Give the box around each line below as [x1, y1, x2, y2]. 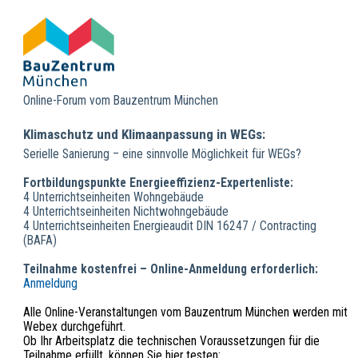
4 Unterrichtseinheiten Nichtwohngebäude [22, 204, 229, 219]
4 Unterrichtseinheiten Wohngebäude [22, 189, 204, 205]
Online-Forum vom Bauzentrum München [22, 93, 218, 109]
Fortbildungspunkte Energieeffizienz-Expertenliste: [22, 175, 293, 190]
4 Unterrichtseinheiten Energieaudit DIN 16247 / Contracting [22, 218, 316, 233]
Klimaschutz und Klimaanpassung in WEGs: [22, 126, 265, 143]
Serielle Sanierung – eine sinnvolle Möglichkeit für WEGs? [22, 146, 301, 161]
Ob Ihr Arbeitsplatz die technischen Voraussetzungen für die [22, 333, 320, 348]
